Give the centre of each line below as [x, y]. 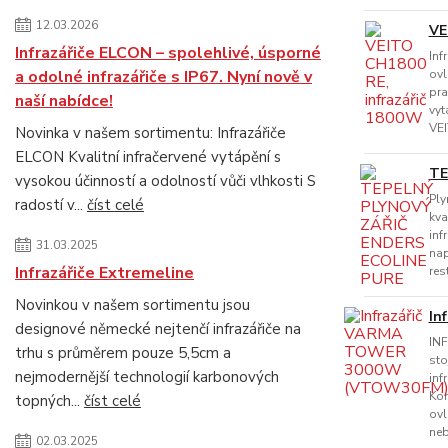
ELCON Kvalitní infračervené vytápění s [148, 157]
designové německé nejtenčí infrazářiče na [158, 329]
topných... [49, 401]
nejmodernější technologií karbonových [147, 377]
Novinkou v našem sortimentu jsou [132, 305]
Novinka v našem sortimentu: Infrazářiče [150, 133]
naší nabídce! [64, 101]
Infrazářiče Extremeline [104, 273]
